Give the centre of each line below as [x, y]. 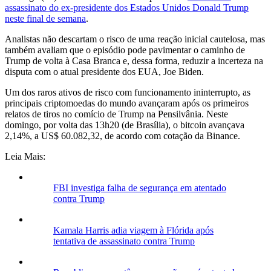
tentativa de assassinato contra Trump [124, 241]
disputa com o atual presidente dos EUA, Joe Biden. [104, 71]
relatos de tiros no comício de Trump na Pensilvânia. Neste [116, 114]
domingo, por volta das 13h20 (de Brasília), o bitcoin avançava [125, 125]
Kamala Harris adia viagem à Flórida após [133, 230]
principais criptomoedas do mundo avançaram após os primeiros [127, 103]
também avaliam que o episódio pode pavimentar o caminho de [125, 50]
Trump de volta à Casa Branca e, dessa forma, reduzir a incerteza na [134, 60]
